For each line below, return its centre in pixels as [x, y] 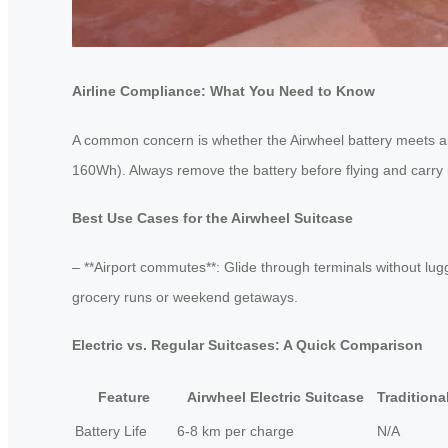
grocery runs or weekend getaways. [185, 296]
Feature [124, 396]
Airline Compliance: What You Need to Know [223, 90]
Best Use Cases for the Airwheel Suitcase [212, 218]
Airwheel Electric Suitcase [275, 396]
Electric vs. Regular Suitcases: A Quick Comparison [247, 345]
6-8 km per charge [235, 430]
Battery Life [111, 430]
